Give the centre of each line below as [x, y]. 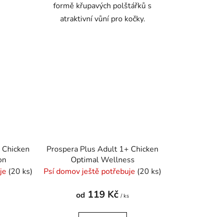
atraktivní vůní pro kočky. [102, 19]
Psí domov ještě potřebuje [91, 171]
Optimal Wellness [102, 160]
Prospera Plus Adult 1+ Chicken [103, 149]
